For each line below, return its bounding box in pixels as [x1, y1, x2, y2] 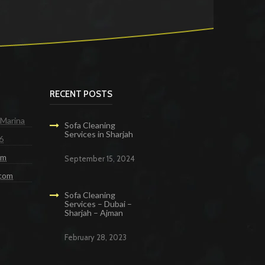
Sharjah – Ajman [64, 208, 123, 218]
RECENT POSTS [49, 89, 112, 100]
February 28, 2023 [64, 232, 127, 243]
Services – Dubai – [64, 199, 132, 209]
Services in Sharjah [64, 129, 133, 140]
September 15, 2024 [64, 154, 135, 164]
